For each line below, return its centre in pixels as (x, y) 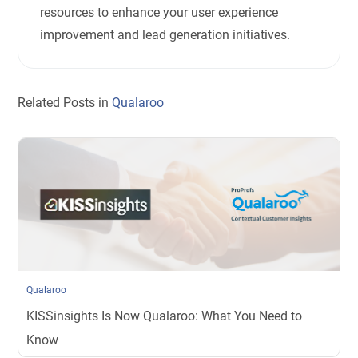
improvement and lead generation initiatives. (165, 35)
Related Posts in (65, 103)
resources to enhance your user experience (159, 13)
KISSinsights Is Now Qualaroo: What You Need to (165, 316)
